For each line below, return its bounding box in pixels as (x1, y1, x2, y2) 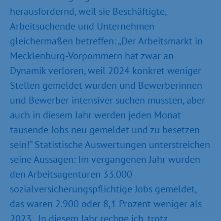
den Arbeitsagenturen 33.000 (10, 168, 132, 181)
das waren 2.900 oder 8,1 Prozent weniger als (10, 197, 202, 210)
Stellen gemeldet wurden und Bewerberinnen (10, 79, 202, 92)
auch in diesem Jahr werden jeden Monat (10, 109, 181, 121)
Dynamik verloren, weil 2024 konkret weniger (10, 64, 201, 77)
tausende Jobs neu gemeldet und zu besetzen (10, 123, 200, 136)
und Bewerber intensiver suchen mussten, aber (10, 94, 205, 107)
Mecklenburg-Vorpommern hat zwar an (10, 49, 174, 62)
